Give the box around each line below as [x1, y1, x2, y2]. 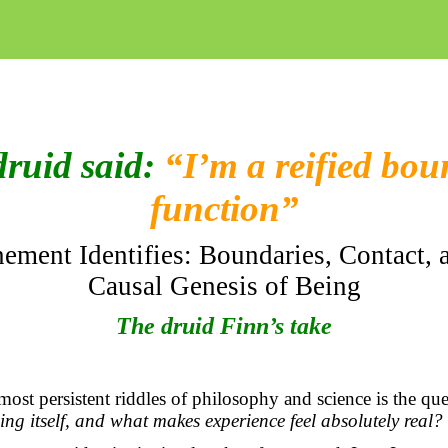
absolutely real [320, 410, 433, 432]
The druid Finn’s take [116, 312, 333, 339]
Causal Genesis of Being [87, 271, 361, 302]
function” [149, 187, 299, 229]
